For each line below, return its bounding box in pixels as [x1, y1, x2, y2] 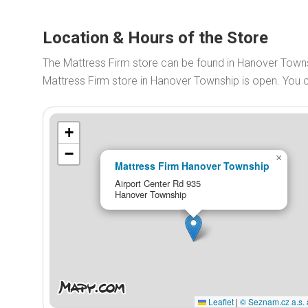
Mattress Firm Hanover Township [114, 158, 269, 173]
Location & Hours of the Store [43, 28, 268, 47]
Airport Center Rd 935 [114, 176, 201, 190]
